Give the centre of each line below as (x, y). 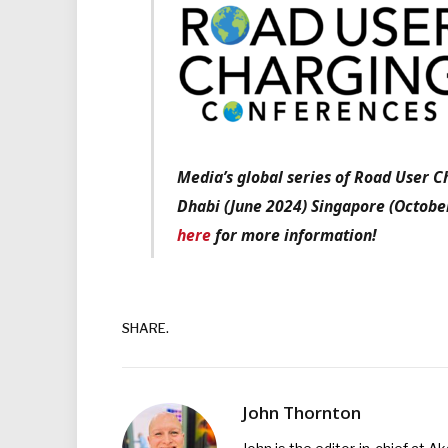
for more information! (294, 234)
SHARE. (145, 328)
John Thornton (301, 412)
